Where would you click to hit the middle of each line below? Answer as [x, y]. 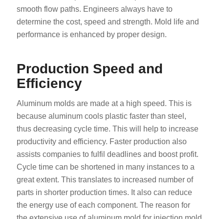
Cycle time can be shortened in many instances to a [105, 167]
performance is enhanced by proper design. [91, 34]
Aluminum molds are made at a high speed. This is [104, 104]
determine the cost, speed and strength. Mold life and [108, 22]
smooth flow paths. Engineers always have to [94, 9]
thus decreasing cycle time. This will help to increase [107, 129]
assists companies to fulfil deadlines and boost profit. [107, 154]
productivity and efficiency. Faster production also [101, 142]
